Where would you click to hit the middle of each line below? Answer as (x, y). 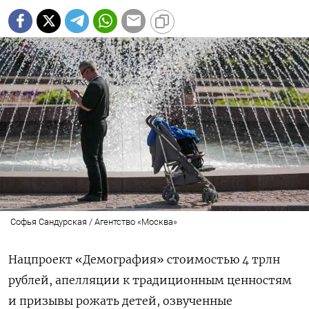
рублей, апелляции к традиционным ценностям (150, 280)
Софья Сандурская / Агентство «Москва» (93, 221)
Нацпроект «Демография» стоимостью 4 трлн (144, 259)
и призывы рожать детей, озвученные (120, 300)
